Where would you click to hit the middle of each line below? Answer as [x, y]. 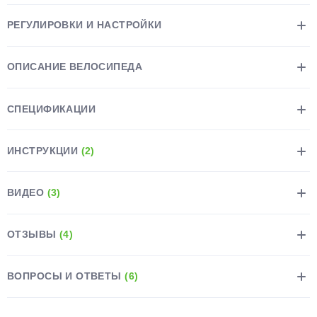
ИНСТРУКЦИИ [44, 150]
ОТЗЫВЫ [33, 235]
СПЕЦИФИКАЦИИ [52, 109]
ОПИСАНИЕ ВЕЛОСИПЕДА [75, 67]
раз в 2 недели [224, 107]
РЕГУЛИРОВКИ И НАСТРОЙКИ [85, 25]
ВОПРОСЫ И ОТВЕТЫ [66, 276]
